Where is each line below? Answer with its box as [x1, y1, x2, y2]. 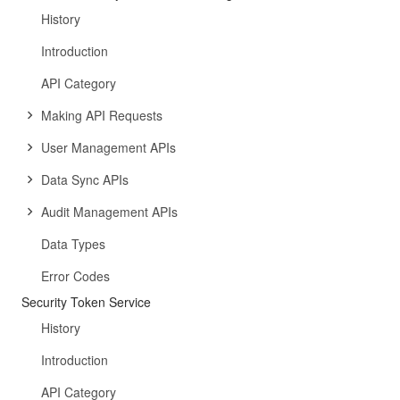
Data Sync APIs [41, 171, 129, 188]
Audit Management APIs [41, 203, 178, 221]
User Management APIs [41, 138, 176, 156]
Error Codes [41, 267, 110, 285]
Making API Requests [41, 106, 162, 124]
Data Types [41, 235, 105, 253]
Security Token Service [21, 293, 151, 311]
